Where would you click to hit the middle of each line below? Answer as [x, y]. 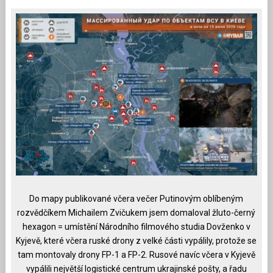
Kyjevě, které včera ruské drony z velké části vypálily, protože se [136, 241]
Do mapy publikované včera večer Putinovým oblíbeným [136, 199]
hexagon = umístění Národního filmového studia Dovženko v [136, 227]
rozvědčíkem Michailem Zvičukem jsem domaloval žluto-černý [136, 213]
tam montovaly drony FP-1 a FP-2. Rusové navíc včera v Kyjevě [136, 255]
